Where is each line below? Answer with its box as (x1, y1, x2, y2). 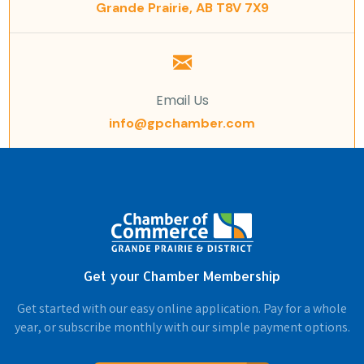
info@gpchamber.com (109, 114, 255, 132)
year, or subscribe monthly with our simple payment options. (14, 318, 350, 338)
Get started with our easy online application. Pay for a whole (17, 300, 347, 319)
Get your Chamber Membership (84, 266, 280, 284)
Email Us (155, 90, 209, 110)
